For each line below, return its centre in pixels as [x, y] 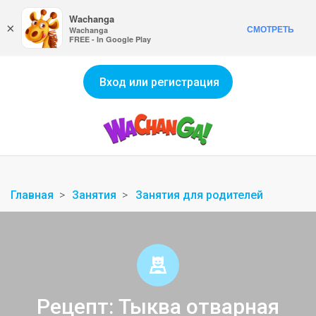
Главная [32, 195]
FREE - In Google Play [110, 39]
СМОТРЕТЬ [271, 29]
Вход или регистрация [159, 82]
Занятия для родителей [199, 195]
